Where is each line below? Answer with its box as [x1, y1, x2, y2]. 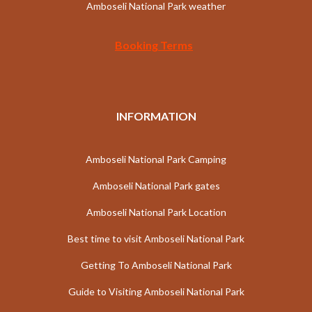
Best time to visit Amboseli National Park [68, 233, 244, 245]
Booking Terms [115, 38, 193, 52]
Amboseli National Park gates [92, 180, 220, 192]
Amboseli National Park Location [86, 206, 226, 219]
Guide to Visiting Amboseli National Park [68, 286, 244, 298]
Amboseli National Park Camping [86, 153, 226, 166]
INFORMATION [116, 109, 196, 123]
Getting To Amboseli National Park [80, 259, 232, 272]
